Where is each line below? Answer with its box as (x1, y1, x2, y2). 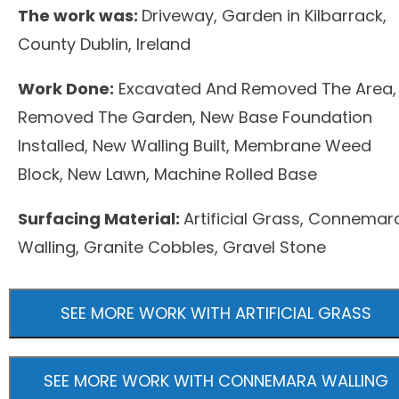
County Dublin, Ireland (18, 33, 191, 55)
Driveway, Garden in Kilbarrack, (142, 4, 387, 27)
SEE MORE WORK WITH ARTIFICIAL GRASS (60, 302, 371, 324)
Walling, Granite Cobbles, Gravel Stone (18, 236, 326, 258)
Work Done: (18, 77, 114, 100)
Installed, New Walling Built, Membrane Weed (18, 134, 371, 157)
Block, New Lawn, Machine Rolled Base (18, 163, 317, 185)
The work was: (18, 4, 142, 27)
